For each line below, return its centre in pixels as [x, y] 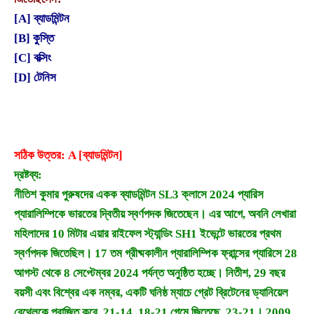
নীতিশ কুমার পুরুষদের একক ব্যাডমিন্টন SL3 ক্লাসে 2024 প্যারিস [139, 194]
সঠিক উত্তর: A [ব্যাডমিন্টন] [68, 155]
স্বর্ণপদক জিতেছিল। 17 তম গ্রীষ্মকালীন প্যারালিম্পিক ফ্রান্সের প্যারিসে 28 [156, 253]
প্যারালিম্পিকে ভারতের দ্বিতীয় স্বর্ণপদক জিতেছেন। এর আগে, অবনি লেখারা [155, 214]
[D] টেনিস [35, 78]
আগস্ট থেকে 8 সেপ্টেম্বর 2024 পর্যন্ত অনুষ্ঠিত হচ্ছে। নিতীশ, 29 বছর [150, 273]
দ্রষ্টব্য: [28, 175]
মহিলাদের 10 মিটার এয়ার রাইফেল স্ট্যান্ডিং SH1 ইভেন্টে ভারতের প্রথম [148, 233]
